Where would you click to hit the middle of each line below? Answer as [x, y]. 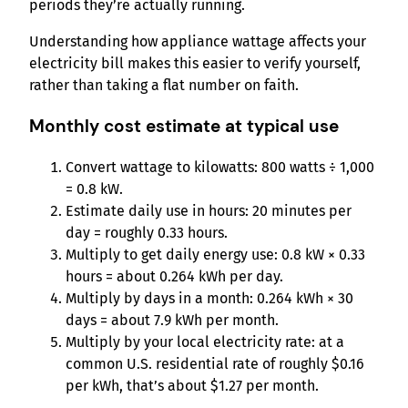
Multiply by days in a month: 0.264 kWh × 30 [209, 298]
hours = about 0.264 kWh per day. [174, 276]
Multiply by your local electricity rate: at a [205, 342]
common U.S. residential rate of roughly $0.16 [215, 363]
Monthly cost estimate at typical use [184, 127]
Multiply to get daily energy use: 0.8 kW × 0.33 [215, 254]
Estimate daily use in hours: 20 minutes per [209, 210]
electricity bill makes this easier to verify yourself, [195, 64]
